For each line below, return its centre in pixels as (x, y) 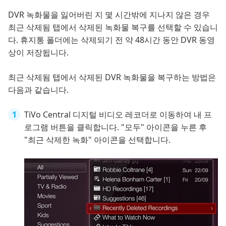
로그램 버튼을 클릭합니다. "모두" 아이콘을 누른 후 (116, 127)
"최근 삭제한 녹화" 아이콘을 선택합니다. (97, 140)
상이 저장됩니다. (38, 53)
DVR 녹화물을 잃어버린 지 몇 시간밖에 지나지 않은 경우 (109, 15)
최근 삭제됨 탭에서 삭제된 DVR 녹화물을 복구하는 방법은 (112, 77)
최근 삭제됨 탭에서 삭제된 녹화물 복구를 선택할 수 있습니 (113, 27)
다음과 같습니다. (38, 90)
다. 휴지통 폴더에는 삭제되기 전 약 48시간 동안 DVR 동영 (111, 40)
